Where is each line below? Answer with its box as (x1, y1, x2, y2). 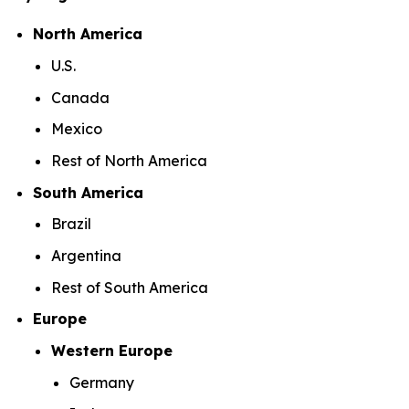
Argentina (51, 246, 125, 265)
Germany (69, 372, 138, 392)
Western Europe (51, 341, 177, 360)
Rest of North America (51, 152, 211, 171)
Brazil (51, 215, 95, 234)
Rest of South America (51, 278, 212, 297)
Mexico (51, 120, 106, 139)
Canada (51, 88, 113, 107)
